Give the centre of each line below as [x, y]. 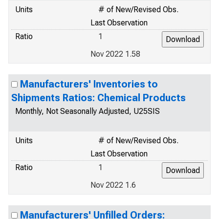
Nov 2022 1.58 [115, 54]
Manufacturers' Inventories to [89, 84]
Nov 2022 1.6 [113, 185]
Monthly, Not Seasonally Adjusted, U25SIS [88, 111]
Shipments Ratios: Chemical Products [99, 98]
